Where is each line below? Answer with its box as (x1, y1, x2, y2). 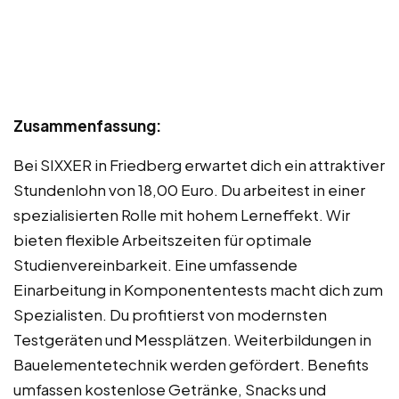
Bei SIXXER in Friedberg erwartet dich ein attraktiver (13, 155, 385, 175)
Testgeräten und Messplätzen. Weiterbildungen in (13, 330, 371, 350)
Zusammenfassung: (13, 116, 161, 136)
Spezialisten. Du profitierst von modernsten (13, 305, 327, 325)
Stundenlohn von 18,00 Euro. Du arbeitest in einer (13, 180, 365, 200)
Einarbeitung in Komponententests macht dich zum (13, 280, 383, 300)
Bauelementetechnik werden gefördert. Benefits (13, 354, 369, 375)
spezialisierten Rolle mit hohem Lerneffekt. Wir (13, 205, 350, 225)
